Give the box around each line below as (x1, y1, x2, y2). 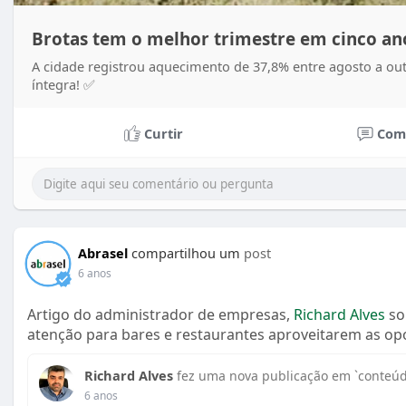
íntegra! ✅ (32, 75, 95, 94)
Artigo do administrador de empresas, (27, 304, 294, 325)
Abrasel (78, 244, 128, 263)
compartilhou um (131, 244, 240, 263)
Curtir (143, 124, 183, 143)
